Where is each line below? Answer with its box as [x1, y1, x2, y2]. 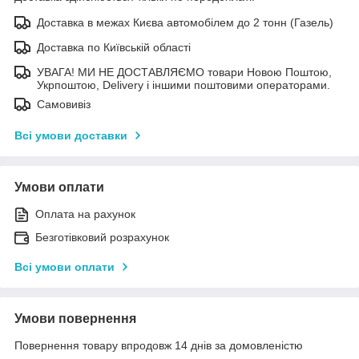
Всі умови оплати [14, 260, 115, 273]
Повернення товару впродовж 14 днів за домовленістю [14, 338, 303, 352]
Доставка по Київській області [37, 40, 191, 54]
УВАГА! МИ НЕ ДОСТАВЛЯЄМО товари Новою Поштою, [37, 65, 332, 79]
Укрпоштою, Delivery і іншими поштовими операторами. [37, 78, 330, 91]
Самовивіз [37, 97, 91, 111]
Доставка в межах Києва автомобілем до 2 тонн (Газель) [37, 15, 333, 29]
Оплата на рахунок [35, 207, 135, 220]
